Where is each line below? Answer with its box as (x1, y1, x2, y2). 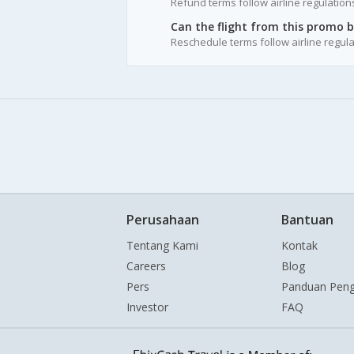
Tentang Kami (126, 238, 198, 254)
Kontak (281, 238, 318, 254)
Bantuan (281, 211, 333, 229)
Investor (126, 299, 168, 315)
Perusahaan (126, 211, 199, 229)
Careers (126, 258, 166, 274)
